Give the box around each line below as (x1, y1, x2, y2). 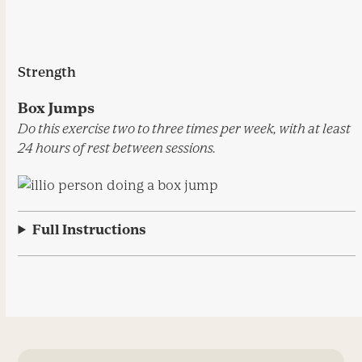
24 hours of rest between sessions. (18, 139, 217, 156)
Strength (18, 63, 77, 80)
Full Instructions (32, 221, 147, 238)
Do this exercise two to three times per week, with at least (18, 120, 351, 137)
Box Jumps (18, 99, 95, 116)
